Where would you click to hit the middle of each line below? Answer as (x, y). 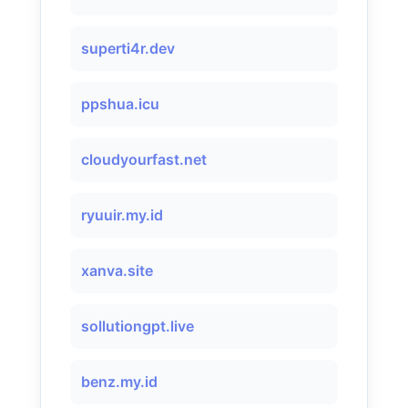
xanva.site (117, 270)
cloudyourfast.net (144, 159)
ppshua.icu (120, 104)
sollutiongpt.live (138, 326)
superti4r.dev (128, 48)
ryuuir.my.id (122, 215)
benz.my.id (119, 382)
